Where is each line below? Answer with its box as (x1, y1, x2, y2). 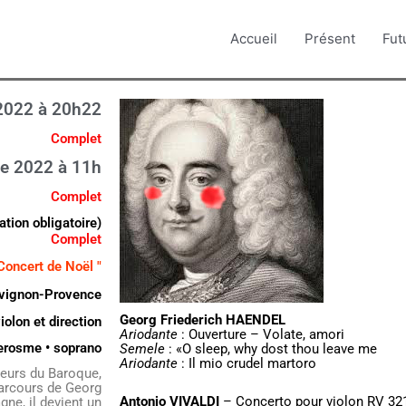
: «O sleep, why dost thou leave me (165, 341, 377, 357)
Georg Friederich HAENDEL (120, 312, 285, 328)
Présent (304, 30, 355, 47)
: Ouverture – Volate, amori (178, 326, 344, 343)
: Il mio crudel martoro (178, 355, 316, 372)
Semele (120, 341, 165, 357)
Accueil (230, 30, 277, 47)
